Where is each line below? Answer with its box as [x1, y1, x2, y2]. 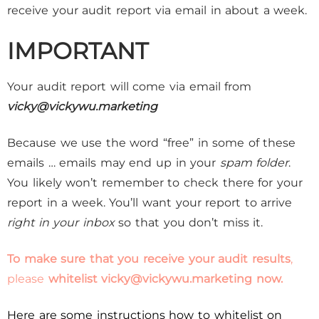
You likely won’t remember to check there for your [7, 176, 303, 189]
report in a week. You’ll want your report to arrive [7, 196, 293, 209]
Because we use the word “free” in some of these [7, 136, 296, 150]
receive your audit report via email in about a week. [7, 4, 308, 17]
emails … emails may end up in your [7, 156, 220, 169]
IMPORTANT [7, 37, 148, 65]
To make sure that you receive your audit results [7, 252, 291, 266]
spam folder [219, 156, 289, 169]
